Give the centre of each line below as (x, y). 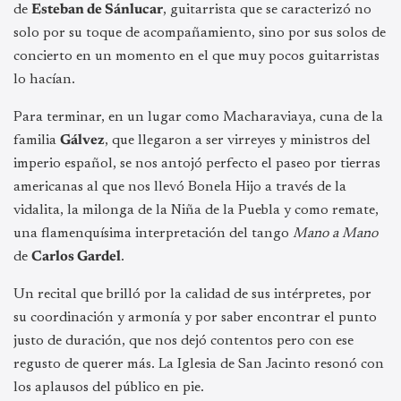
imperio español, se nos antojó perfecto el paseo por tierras (197, 164)
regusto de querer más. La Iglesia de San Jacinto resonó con (199, 365)
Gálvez (82, 141)
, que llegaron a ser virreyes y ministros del (238, 141)
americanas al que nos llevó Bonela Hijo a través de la (180, 188)
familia (37, 141)
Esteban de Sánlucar (97, 10)
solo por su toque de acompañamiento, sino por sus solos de (200, 34)
